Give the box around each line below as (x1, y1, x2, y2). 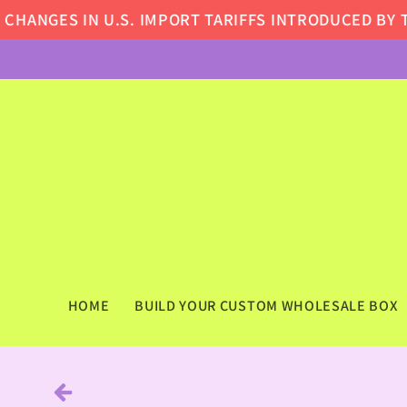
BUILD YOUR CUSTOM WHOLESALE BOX (134, 295, 399, 315)
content (30, 21, 91, 43)
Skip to (30, 3, 84, 25)
